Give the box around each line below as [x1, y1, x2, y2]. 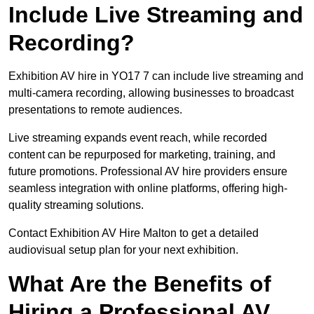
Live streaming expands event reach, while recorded [8, 132, 267, 144]
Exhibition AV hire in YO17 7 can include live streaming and [8, 70, 303, 83]
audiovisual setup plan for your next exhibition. [8, 244, 238, 257]
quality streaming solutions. [8, 199, 144, 212]
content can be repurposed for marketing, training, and [8, 149, 275, 161]
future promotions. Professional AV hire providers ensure [8, 165, 287, 178]
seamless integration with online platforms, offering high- [8, 182, 287, 195]
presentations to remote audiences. [8, 104, 182, 116]
